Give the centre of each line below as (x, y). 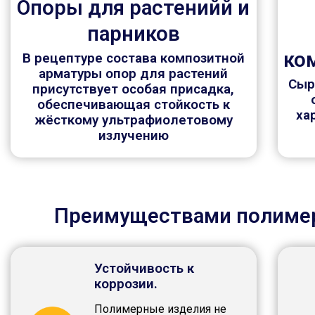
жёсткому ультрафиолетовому (133, 120)
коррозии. (126, 284)
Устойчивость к (144, 269)
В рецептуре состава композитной (133, 58)
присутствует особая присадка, (134, 89)
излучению (133, 136)
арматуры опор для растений (134, 74)
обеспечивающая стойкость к (133, 105)
